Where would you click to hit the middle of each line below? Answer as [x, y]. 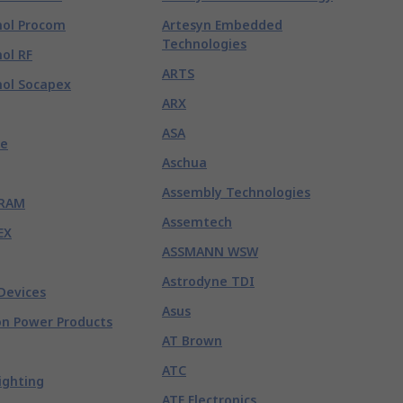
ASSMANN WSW [210, 251]
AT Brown [192, 340]
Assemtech [197, 222]
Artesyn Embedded [222, 25]
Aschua [184, 162]
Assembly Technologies [236, 192]
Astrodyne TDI [208, 281]
